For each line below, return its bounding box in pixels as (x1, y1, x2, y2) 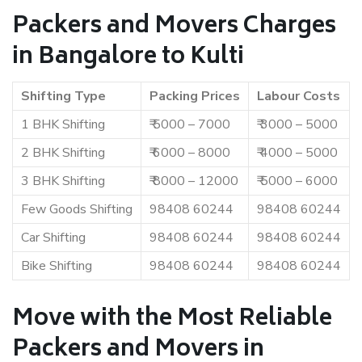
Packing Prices (149, 87, 240, 105)
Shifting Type (21, 87, 106, 105)
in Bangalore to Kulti (12, 38, 244, 78)
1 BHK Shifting (21, 116, 105, 133)
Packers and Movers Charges (12, 7, 336, 47)
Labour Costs (257, 87, 340, 105)
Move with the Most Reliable (12, 300, 332, 339)
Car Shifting (21, 229, 86, 246)
